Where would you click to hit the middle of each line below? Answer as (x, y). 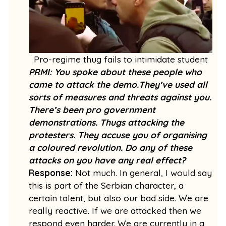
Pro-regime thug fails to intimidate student (121, 59)
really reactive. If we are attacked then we (115, 210)
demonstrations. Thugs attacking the (107, 122)
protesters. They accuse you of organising (118, 135)
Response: (52, 173)
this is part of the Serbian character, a (106, 185)
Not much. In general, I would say (144, 173)
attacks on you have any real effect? (107, 160)
